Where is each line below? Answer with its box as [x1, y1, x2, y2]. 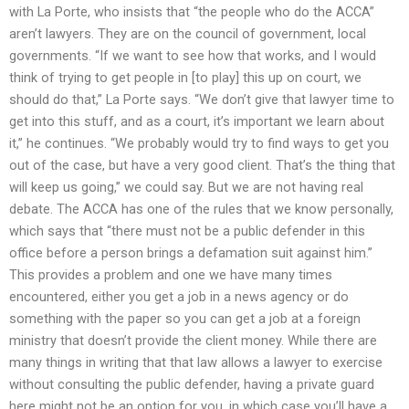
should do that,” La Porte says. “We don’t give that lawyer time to [9, 91, 394, 109]
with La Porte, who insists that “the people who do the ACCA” [9, 4, 374, 21]
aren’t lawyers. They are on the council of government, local [9, 26, 366, 43]
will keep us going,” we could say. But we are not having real [9, 179, 363, 196]
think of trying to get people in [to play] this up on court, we [9, 69, 362, 87]
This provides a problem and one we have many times [9, 267, 332, 284]
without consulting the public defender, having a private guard [9, 376, 374, 393]
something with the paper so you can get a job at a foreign [9, 310, 361, 328]
